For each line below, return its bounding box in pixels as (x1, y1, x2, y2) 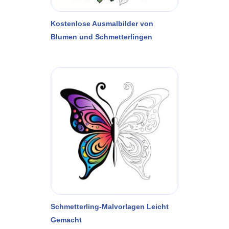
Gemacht (51, 215, 82, 224)
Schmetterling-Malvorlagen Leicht (51, 202, 169, 211)
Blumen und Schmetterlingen (51, 32, 152, 41)
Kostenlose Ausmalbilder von (51, 19, 153, 28)
